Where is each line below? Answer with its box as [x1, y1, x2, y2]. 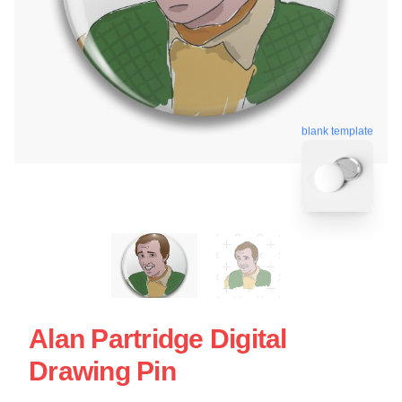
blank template [301, 122, 373, 135]
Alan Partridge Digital [29, 323, 287, 354]
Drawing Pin [29, 355, 176, 386]
